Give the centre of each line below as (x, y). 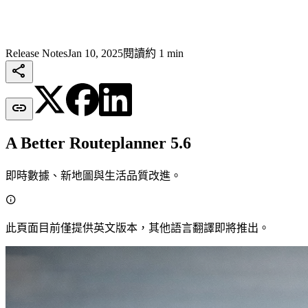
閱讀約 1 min (153, 53)
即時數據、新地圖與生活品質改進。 (93, 175)
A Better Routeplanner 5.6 (98, 143)
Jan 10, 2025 (95, 53)
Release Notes (36, 53)
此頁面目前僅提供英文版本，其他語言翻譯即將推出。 (137, 228)
